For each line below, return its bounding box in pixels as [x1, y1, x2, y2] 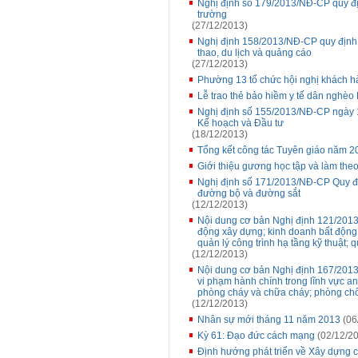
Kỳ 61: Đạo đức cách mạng [197, 330, 315, 341]
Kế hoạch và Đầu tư [197, 117, 284, 129]
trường [197, 9, 227, 20]
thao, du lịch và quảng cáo [197, 47, 312, 58]
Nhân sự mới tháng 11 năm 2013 [197, 314, 340, 325]
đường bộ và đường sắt [197, 188, 300, 199]
